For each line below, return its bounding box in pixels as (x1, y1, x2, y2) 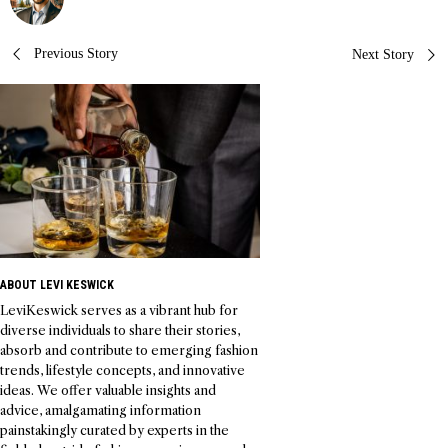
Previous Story (34, 46, 118, 62)
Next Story (352, 47, 414, 63)
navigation (9, 87, 159, 124)
